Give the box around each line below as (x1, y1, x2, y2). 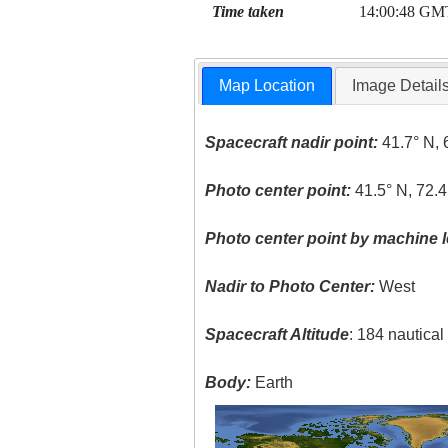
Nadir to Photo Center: (205, 278, 376, 296)
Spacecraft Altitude (205, 326, 350, 344)
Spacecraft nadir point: (205, 134, 379, 152)
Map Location (219, 77, 316, 95)
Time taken (211, 3, 284, 20)
